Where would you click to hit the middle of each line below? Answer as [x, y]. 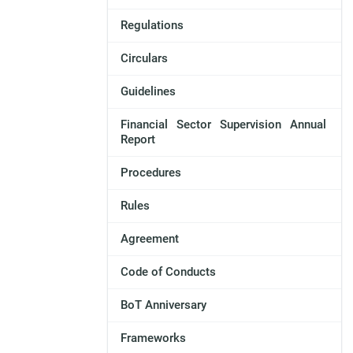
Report [137, 140]
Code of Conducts [168, 272]
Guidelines [148, 92]
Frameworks [153, 338]
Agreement [149, 239]
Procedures [150, 173]
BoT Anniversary [163, 305]
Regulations [152, 26]
